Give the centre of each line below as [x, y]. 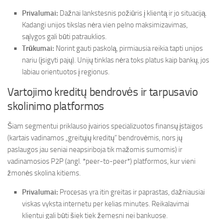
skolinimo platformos [56, 106]
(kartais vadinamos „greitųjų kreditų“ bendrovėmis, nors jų [95, 138]
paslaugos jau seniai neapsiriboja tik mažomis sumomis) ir [95, 150]
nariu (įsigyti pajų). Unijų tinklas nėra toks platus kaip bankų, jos [116, 60]
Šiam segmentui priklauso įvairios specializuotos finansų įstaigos [105, 126]
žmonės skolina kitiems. [44, 173]
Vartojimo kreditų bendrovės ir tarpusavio [103, 92]
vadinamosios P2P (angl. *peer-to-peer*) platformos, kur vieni [101, 161]
